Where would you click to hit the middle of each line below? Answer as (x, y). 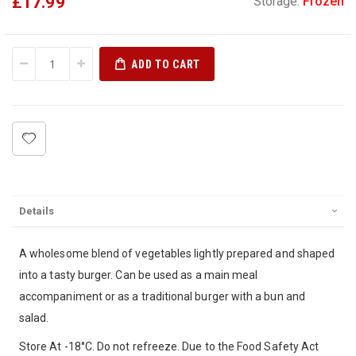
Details (37, 211)
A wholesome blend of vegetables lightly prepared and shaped (177, 254)
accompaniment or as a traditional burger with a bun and (162, 297)
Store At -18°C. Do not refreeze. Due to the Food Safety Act (169, 347)
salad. (34, 318)
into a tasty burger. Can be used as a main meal (139, 275)
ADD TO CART (166, 64)
